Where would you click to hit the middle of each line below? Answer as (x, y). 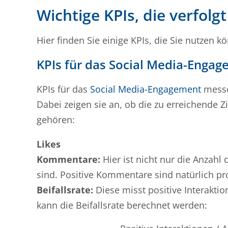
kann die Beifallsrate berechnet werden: (122, 205)
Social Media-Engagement (146, 89)
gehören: (56, 120)
